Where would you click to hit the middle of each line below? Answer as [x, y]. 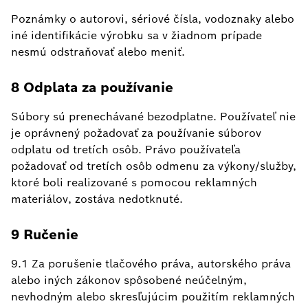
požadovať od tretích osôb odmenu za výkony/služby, [154, 166]
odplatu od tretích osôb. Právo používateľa [126, 150]
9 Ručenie [45, 234]
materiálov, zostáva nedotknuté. [97, 199]
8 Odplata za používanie [92, 87]
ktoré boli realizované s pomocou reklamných [134, 183]
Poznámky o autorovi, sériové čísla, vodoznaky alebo [153, 19]
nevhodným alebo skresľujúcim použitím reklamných [153, 297]
